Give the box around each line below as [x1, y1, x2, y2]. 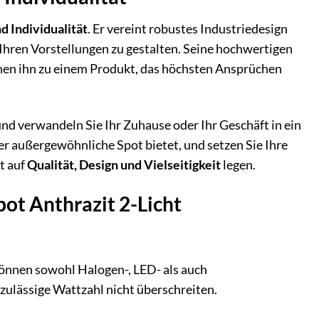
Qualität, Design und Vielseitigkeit [27, 157, 221, 172]
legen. [221, 157, 256, 172]
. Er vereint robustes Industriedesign [88, 21, 288, 36]
